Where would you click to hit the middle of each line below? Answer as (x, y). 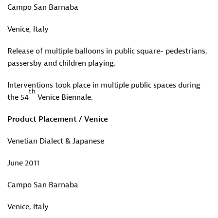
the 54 (18, 97)
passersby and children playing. (62, 63)
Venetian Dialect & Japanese (56, 141)
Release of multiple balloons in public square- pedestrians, (107, 51)
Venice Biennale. (64, 97)
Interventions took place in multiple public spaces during (104, 85)
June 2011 (23, 163)
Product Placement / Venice (58, 119)
